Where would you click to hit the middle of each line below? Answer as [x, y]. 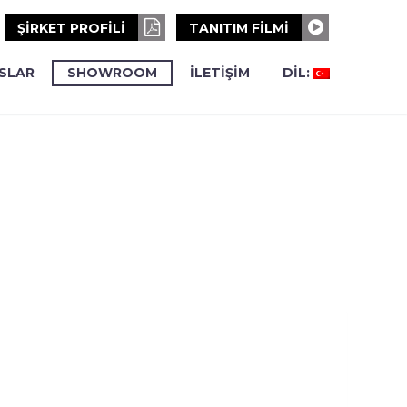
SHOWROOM [112, 73]
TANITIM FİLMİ [241, 28]
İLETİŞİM [220, 73]
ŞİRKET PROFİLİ [73, 28]
